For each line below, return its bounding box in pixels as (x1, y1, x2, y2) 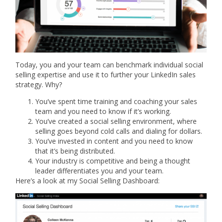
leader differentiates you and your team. (35, 166, 164, 176)
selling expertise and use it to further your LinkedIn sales (15, 69, 196, 79)
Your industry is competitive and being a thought (35, 156, 191, 166)
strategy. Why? (15, 79, 62, 89)
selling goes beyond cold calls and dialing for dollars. (35, 126, 203, 136)
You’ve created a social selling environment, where (35, 116, 197, 126)
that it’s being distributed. (35, 146, 115, 156)
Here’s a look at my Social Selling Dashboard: (15, 176, 160, 186)
